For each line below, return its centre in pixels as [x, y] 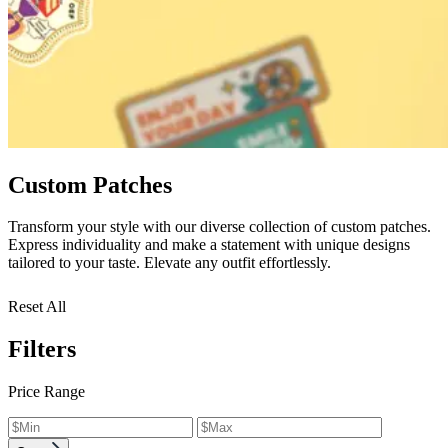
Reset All [37, 307]
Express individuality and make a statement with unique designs [209, 245]
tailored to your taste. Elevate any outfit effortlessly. [169, 263]
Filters [42, 349]
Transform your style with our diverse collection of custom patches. [219, 227]
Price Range [46, 392]
